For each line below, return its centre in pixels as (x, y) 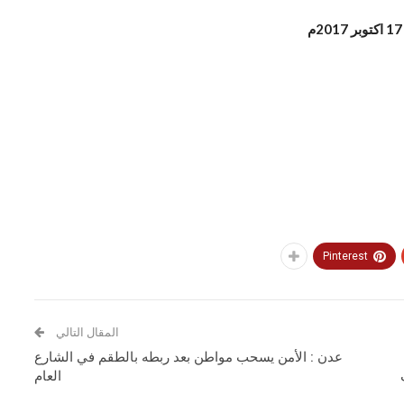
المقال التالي (87, 332)
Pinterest (345, 256)
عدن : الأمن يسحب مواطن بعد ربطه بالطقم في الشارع (189, 357)
